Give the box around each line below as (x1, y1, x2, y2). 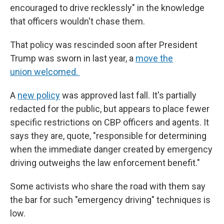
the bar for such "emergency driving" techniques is (10, 194, 210, 205)
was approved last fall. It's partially (60, 90, 196, 100)
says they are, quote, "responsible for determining (10, 130, 206, 141)
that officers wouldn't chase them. (10, 16, 145, 26)
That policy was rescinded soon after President (10, 39, 197, 50)
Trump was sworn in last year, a (10, 53, 135, 63)
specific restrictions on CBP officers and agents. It (10, 117, 209, 127)
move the (135, 53, 173, 63)
